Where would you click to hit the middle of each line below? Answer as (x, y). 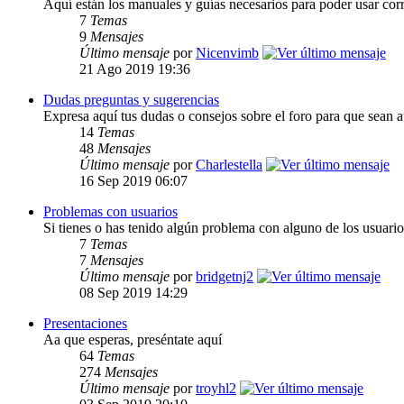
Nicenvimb (227, 53)
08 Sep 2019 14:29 (133, 293)
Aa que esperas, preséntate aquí (133, 340)
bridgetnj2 (225, 277)
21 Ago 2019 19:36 (135, 69)
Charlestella (229, 165)
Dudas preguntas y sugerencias (131, 100)
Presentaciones (85, 324)
